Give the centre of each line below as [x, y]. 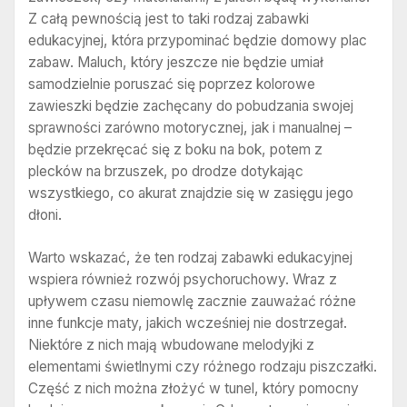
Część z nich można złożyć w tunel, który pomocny [194, 389]
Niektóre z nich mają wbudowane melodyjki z [171, 345]
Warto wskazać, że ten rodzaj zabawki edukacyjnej [190, 258]
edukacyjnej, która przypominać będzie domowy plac [198, 40]
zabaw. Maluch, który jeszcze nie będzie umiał [176, 62]
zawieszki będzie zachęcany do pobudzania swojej [191, 105]
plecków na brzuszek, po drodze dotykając [166, 171]
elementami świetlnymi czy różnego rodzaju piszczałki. [203, 367]
